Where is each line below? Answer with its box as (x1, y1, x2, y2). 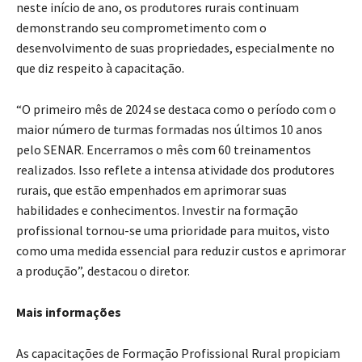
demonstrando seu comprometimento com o (16, 19, 267, 36)
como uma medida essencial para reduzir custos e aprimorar (16, 242, 346, 259)
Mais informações (16, 303, 121, 320)
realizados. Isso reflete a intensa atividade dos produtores (16, 161, 335, 178)
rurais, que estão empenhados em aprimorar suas (16, 181, 287, 198)
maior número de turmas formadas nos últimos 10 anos (16, 120, 322, 137)
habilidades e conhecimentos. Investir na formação (16, 201, 298, 218)
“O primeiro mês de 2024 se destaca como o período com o (16, 100, 336, 117)
